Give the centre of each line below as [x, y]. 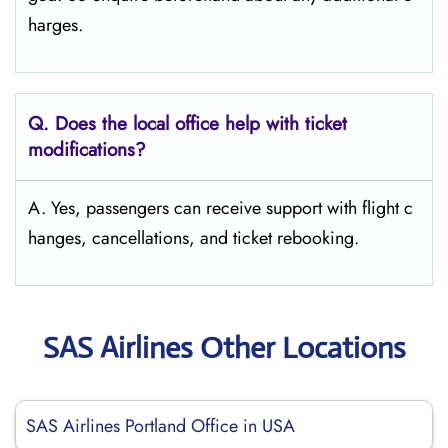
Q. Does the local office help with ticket [187, 123]
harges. [58, 25]
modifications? [87, 149]
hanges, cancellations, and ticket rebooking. [193, 238]
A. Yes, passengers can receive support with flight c [220, 208]
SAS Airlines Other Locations [224, 347]
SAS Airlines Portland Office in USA [160, 426]
